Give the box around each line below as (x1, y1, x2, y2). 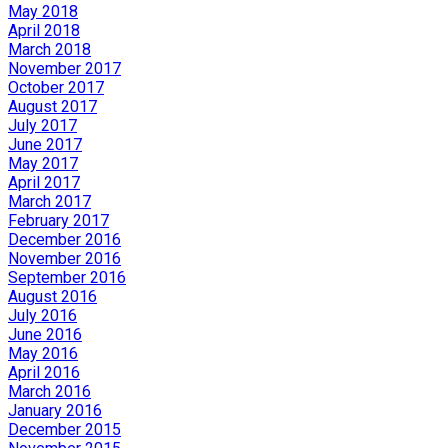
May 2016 (8, 343, 78, 363)
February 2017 (8, 210, 109, 230)
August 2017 (8, 96, 97, 116)
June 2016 (8, 324, 82, 344)
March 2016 (8, 381, 91, 401)
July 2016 (8, 305, 77, 325)
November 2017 (8, 58, 121, 78)
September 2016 (8, 267, 126, 287)
